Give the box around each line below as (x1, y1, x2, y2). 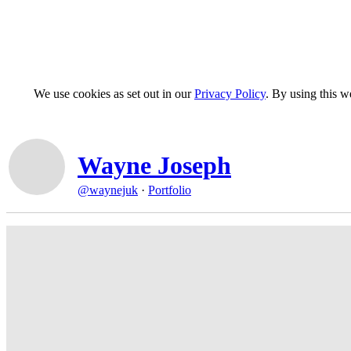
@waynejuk (78, 183, 138, 197)
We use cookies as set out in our (34, 87, 194, 100)
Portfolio (148, 183, 191, 197)
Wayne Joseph (78, 151, 231, 179)
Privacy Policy (194, 87, 266, 100)
